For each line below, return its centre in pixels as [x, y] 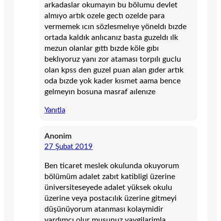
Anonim [58, 136]
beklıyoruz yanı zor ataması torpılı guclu [113, 59]
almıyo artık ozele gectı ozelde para [105, 16]
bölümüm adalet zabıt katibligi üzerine [110, 177]
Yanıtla [55, 110]
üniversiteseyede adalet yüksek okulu [108, 187]
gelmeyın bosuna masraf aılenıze [100, 92]
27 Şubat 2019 [69, 147]
